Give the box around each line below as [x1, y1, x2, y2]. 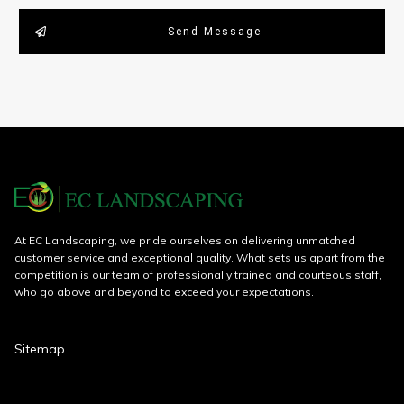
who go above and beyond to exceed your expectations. [14, 285, 314, 298]
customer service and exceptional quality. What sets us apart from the [14, 251, 385, 264]
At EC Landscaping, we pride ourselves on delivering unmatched [14, 234, 355, 247]
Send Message [167, 25, 262, 38]
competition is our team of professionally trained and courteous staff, [14, 268, 381, 281]
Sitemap [14, 341, 65, 357]
